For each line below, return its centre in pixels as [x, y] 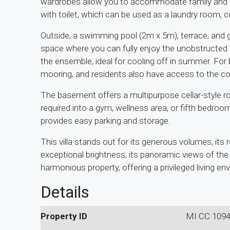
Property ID [64, 216]
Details [65, 192]
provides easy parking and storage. [106, 120]
